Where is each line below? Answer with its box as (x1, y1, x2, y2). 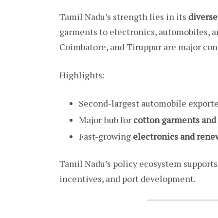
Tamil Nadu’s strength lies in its (59, 10, 188, 22)
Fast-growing (79, 130, 133, 142)
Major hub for (79, 113, 133, 126)
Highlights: (59, 69, 105, 81)
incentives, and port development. (59, 172, 196, 184)
